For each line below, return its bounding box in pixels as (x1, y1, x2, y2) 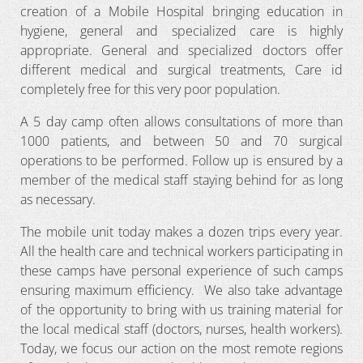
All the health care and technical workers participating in (20, 241, 343, 260)
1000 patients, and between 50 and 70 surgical (20, 131, 343, 150)
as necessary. (20, 190, 96, 208)
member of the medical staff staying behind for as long (20, 170, 343, 189)
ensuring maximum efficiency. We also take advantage (20, 280, 343, 299)
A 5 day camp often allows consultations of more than (20, 112, 343, 130)
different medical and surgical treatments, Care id (20, 60, 343, 79)
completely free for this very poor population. (20, 79, 280, 98)
